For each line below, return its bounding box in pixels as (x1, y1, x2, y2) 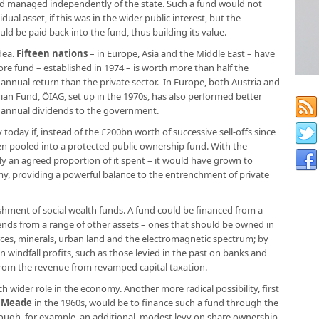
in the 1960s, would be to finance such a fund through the (32, 296, 278, 309)
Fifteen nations (16, 47, 88, 60)
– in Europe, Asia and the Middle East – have (88, 47, 275, 60)
